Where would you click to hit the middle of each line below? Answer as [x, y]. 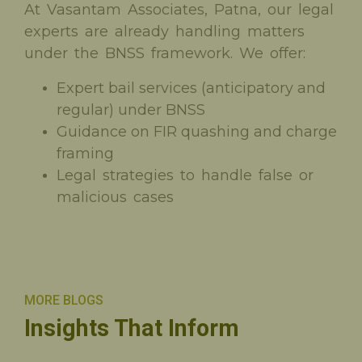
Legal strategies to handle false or [185, 175]
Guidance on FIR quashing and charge [197, 131]
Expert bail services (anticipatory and [191, 88]
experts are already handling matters [164, 31]
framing [85, 153]
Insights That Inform [132, 328]
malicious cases [115, 197]
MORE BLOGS [64, 300]
